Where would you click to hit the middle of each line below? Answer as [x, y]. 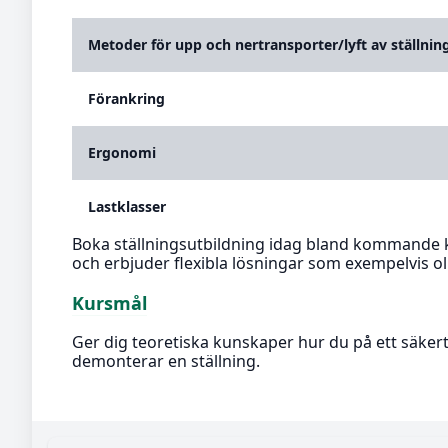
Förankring [126, 99]
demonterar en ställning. [166, 361]
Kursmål [109, 303]
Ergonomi [122, 153]
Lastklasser [127, 207]
